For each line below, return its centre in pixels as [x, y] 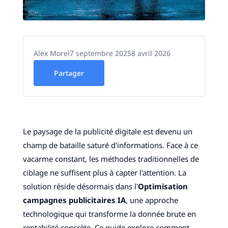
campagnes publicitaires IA [74, 200]
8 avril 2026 [151, 53]
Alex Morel [51, 53]
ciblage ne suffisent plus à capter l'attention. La [104, 173]
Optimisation [163, 187]
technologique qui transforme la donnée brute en [109, 214]
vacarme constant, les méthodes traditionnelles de [111, 159]
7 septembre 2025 [100, 53]
